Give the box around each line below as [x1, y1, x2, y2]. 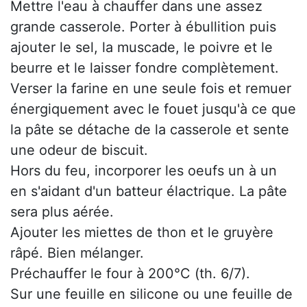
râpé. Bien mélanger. [10, 245, 144, 262]
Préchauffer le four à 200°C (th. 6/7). [10, 265, 250, 282]
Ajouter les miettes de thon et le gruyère [10, 224, 273, 241]
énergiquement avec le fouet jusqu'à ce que [10, 101, 296, 118]
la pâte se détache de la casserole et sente [10, 121, 289, 138]
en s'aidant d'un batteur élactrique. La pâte [10, 183, 287, 200]
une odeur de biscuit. [10, 142, 148, 159]
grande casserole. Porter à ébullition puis [10, 19, 276, 36]
